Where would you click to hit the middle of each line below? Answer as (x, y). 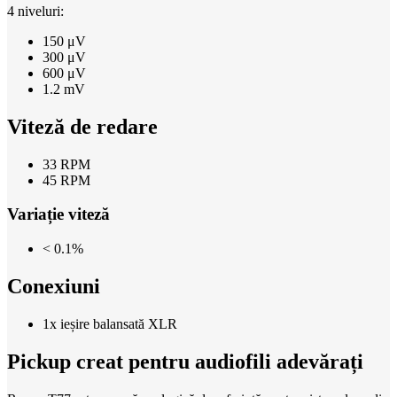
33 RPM (66, 164)
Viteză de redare (82, 126)
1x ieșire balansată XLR (110, 323)
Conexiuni (54, 286)
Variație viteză (58, 214)
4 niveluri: (35, 11)
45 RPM (66, 180)
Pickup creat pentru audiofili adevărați (185, 361)
